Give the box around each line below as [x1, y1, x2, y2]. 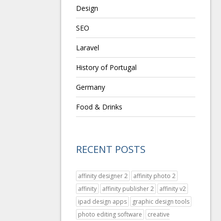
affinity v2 [159, 184, 186, 193]
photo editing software [77, 210, 142, 219]
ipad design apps [77, 197, 127, 206]
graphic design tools [132, 197, 189, 206]
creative [147, 210, 170, 219]
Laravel [75, 43, 99, 52]
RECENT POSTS [75, 143, 146, 156]
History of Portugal [75, 63, 137, 72]
